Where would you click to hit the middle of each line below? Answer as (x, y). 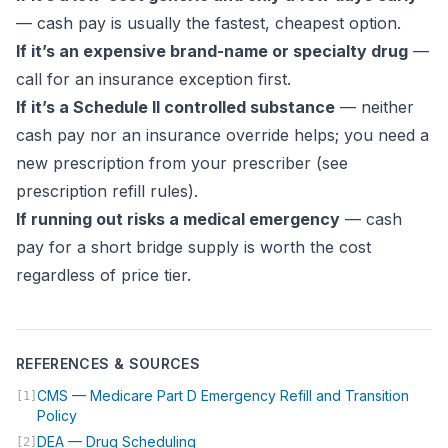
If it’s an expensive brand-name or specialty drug (212, 51)
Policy (57, 415)
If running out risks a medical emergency (178, 219)
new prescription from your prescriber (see (182, 163)
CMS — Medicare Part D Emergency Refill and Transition (223, 395)
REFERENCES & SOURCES (108, 363)
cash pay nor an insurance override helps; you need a (222, 135)
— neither (374, 107)
